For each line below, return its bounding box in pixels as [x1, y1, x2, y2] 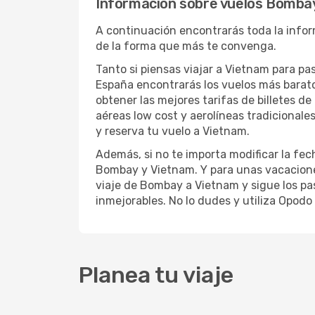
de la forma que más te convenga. [96, 39, 276, 53]
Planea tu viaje [79, 262, 233, 288]
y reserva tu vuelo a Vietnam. [96, 124, 250, 138]
